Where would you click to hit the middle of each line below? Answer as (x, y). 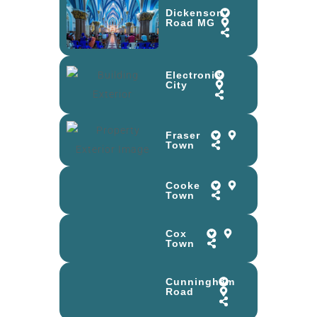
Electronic (194, 75)
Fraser (183, 136)
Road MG (190, 22)
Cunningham (200, 282)
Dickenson (195, 12)
